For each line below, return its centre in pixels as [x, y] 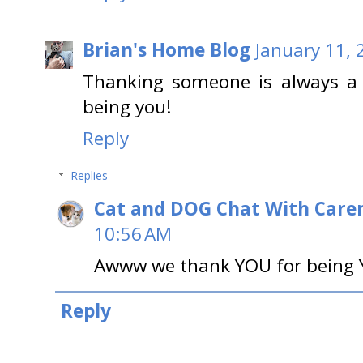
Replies [90, 176]
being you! [127, 107]
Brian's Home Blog [167, 50]
